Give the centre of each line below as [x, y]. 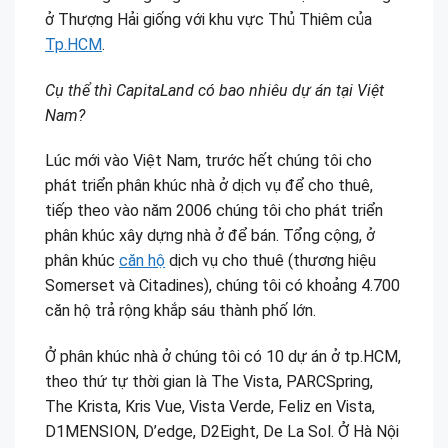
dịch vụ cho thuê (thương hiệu [270, 261]
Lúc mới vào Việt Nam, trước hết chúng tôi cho [208, 161]
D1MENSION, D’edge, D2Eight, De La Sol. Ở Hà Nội [222, 432]
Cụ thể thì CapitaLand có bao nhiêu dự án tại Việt [214, 90]
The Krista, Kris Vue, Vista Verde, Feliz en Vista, [210, 407]
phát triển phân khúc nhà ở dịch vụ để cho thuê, [209, 186]
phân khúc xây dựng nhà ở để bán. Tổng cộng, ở [210, 236]
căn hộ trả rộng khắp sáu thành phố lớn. [180, 311]
